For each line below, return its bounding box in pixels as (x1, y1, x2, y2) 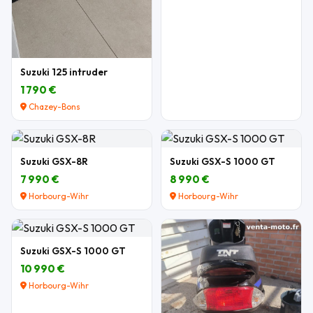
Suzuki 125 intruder (20, 66, 108, 79)
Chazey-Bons (27, 101, 80, 112)
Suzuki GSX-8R (20, 155, 88, 168)
